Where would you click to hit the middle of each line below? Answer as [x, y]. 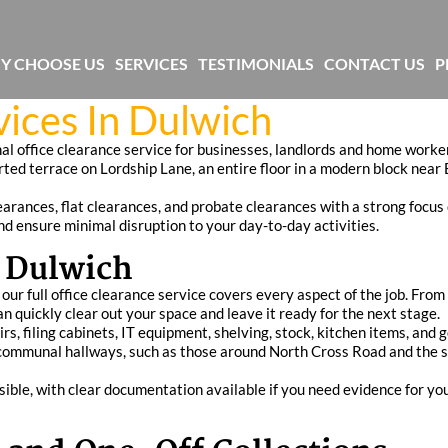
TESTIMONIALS [256, 63]
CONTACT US [375, 63]
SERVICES [152, 63]
